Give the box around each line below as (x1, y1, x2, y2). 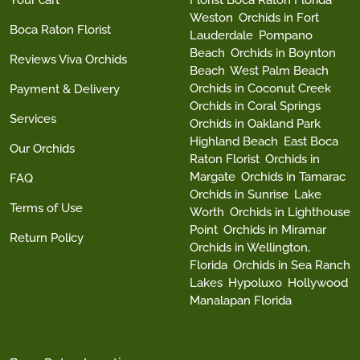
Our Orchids (10, 141, 75, 157)
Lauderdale (190, 28, 253, 43)
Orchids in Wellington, (190, 240, 310, 256)
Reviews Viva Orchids (10, 52, 127, 67)
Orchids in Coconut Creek (190, 81, 331, 96)
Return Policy (10, 231, 84, 246)
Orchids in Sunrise (190, 187, 288, 202)
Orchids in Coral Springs (190, 99, 321, 114)
